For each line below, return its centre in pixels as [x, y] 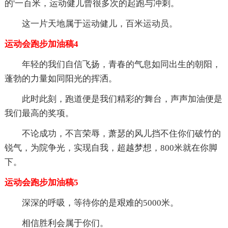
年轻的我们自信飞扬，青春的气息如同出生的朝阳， [121, 65]
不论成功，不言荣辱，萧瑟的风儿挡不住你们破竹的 [121, 134]
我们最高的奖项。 [39, 113]
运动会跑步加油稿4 [41, 44]
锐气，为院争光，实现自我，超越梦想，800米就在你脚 [111, 148]
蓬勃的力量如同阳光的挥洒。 [61, 79]
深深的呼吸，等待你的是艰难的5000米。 [100, 203]
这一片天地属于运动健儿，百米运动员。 [99, 24]
